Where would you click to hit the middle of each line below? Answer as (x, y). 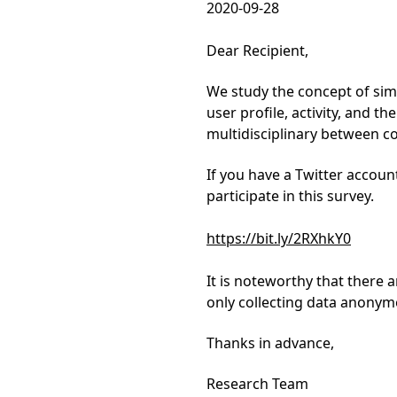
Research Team (257, 384)
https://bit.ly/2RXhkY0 (279, 238)
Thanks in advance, (270, 343)
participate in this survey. (290, 196)
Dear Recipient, (257, 51)
